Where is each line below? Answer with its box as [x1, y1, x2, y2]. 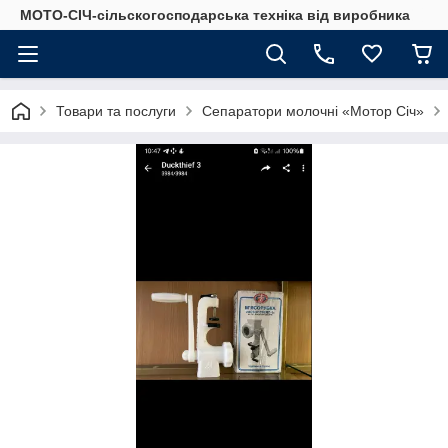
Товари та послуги [56, 103, 176, 119]
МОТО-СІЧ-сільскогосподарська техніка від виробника [20, 7, 410, 23]
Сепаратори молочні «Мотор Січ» [202, 103, 424, 119]
